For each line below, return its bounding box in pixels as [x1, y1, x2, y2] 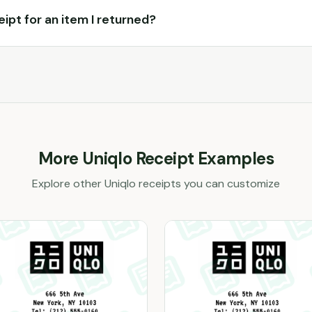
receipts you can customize [136, 176, 280, 191]
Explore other [32, 176, 104, 191]
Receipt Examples [132, 148, 274, 169]
